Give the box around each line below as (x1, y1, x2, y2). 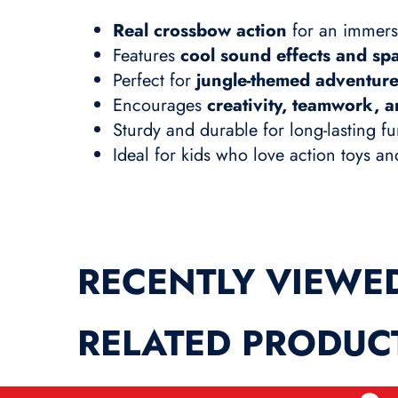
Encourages (113, 92, 207, 118)
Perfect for (113, 67, 196, 93)
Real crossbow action (113, 17, 287, 44)
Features (113, 42, 180, 68)
